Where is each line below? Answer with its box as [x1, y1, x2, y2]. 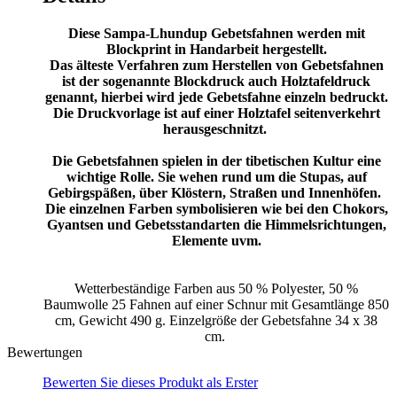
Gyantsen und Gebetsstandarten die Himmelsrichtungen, [46, 216, 386, 232]
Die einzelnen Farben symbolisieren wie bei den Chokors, [44, 200, 388, 216]
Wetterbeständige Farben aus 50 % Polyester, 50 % [74, 280, 358, 296]
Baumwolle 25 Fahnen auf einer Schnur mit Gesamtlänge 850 [43, 296, 389, 312]
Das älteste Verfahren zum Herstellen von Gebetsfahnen [49, 57, 384, 73]
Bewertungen [7, 344, 82, 360]
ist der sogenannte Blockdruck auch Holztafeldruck [62, 73, 370, 89]
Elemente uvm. [171, 232, 261, 248]
